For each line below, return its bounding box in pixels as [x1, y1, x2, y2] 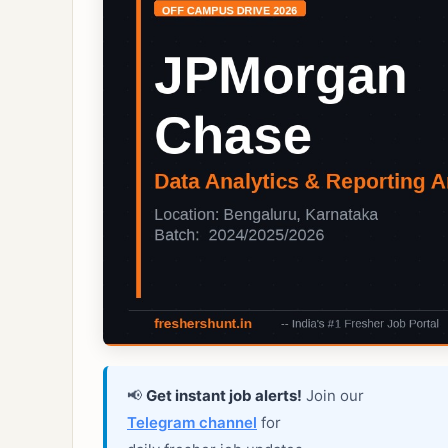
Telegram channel [127, 412, 257, 432]
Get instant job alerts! [146, 385, 302, 405]
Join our [302, 385, 364, 405]
